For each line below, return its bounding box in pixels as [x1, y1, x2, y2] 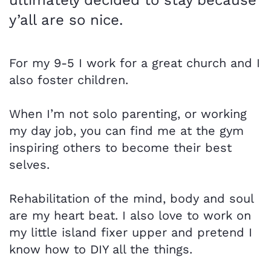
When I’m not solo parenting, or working [9, 106, 247, 121]
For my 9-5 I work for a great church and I [9, 55, 260, 70]
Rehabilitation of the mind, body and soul [9, 191, 253, 206]
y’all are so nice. [9, 11, 123, 28]
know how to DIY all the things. [9, 241, 192, 256]
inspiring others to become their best [9, 140, 232, 155]
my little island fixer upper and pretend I [9, 224, 252, 240]
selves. [9, 157, 50, 172]
